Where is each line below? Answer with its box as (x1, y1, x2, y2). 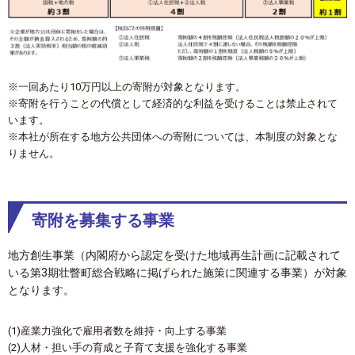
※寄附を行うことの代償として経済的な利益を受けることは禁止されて (8, 97, 338, 110)
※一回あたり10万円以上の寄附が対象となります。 (8, 81, 246, 94)
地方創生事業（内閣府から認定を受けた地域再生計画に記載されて (8, 248, 341, 261)
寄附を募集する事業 (32, 212, 174, 230)
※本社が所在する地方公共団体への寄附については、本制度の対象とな (8, 131, 338, 143)
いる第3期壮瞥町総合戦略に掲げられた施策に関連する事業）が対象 (8, 265, 347, 279)
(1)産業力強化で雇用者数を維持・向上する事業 (8, 324, 227, 337)
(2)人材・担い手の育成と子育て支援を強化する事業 (8, 341, 247, 353)
